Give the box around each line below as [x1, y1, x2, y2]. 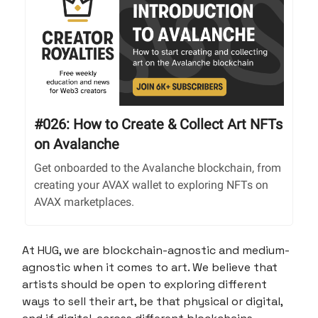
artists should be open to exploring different [22, 276, 267, 292]
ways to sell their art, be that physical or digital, [22, 293, 283, 309]
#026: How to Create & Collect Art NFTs [34, 115, 283, 133]
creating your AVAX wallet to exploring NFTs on [34, 177, 268, 192]
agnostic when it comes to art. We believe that [22, 259, 278, 275]
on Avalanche [34, 135, 119, 153]
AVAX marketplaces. [34, 194, 134, 209]
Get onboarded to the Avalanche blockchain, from [34, 160, 281, 175]
